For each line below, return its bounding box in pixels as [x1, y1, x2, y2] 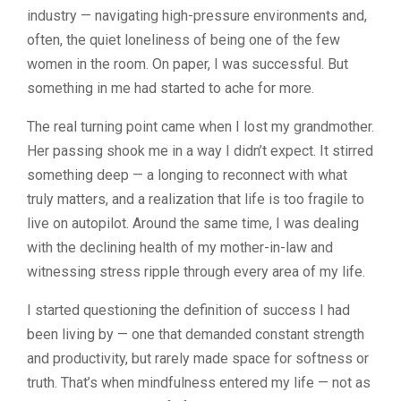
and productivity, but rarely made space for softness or [27, 349, 369, 367]
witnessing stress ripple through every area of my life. [27, 262, 365, 280]
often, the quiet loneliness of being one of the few [27, 30, 340, 48]
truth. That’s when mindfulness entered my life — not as [27, 373, 371, 391]
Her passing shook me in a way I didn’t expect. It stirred [27, 141, 373, 159]
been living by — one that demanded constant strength [27, 325, 364, 343]
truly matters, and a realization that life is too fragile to [27, 190, 364, 208]
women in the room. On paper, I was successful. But [27, 55, 348, 73]
